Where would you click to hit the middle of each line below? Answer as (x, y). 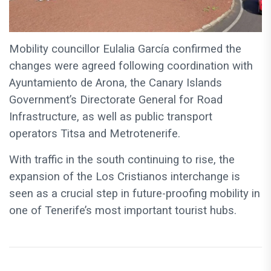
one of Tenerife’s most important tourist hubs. (123, 210)
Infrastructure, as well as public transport (111, 116)
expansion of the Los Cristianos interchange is (125, 176)
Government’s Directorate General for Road (116, 100)
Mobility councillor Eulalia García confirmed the (125, 49)
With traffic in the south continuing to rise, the (122, 159)
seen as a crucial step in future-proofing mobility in (135, 193)
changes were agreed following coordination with (131, 66)
